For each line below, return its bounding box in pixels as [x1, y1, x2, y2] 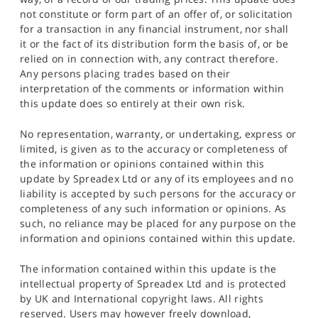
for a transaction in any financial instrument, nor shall [20, 22, 289, 36]
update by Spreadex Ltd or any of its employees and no [20, 172, 293, 186]
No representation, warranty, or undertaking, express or [20, 127, 297, 141]
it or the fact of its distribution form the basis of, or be [20, 37, 289, 51]
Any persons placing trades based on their [20, 67, 231, 81]
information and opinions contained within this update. [20, 231, 296, 246]
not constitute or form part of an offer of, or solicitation [20, 7, 293, 21]
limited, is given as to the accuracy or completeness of [20, 142, 288, 156]
